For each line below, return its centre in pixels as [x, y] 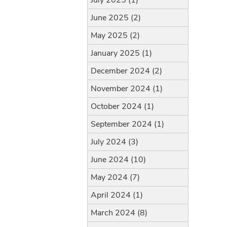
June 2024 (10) [118, 160]
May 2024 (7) [115, 177]
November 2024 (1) [127, 89]
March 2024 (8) [119, 213]
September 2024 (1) [127, 124]
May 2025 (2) [115, 35]
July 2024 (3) [115, 142]
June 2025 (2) [116, 18]
